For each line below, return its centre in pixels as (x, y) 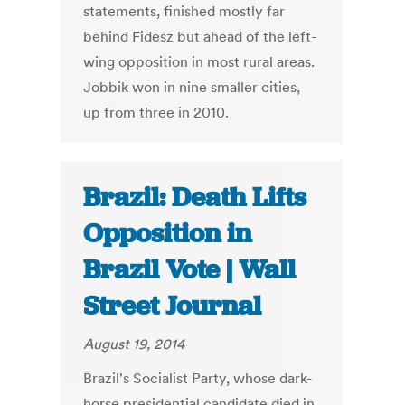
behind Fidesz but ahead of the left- (200, 37)
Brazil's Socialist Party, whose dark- (198, 378)
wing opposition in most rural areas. (199, 62)
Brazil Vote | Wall (190, 270)
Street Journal (173, 306)
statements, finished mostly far (184, 11)
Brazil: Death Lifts (195, 198)
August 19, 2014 (134, 344)
